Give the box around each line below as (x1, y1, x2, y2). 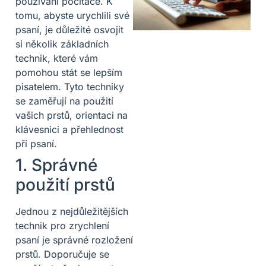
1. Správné (15, 154, 97, 175)
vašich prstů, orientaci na (15, 109, 128, 121)
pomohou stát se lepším (15, 66, 122, 78)
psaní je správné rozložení (15, 233, 133, 246)
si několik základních (15, 37, 109, 50)
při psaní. (15, 137, 57, 150)
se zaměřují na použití (15, 94, 113, 107)
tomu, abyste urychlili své (15, 9, 129, 21)
